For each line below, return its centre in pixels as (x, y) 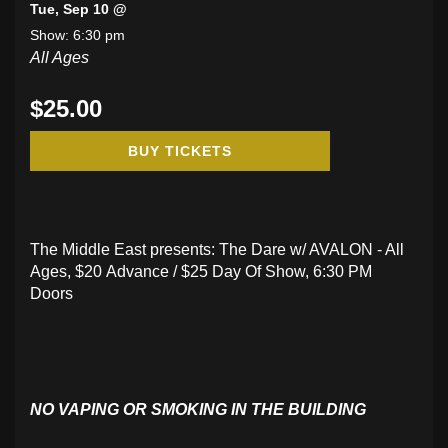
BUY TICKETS (180, 151)
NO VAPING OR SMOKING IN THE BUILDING (198, 409)
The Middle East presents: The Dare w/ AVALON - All (217, 249)
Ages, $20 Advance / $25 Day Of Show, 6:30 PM (201, 271)
